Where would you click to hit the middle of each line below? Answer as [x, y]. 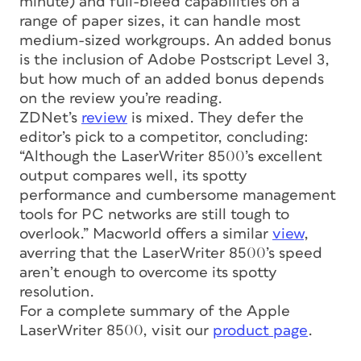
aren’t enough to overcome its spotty [148, 272]
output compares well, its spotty [133, 176]
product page [260, 330]
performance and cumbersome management [178, 195]
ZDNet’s [50, 118]
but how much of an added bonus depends [172, 79]
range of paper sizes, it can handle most [160, 21]
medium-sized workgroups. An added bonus [175, 40]
